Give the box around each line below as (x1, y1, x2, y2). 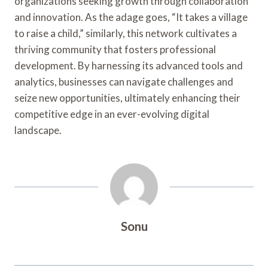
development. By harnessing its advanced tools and (14, 59, 243, 72)
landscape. (14, 123, 62, 136)
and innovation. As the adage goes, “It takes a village (14, 10, 248, 23)
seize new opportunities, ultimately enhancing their (14, 91, 240, 104)
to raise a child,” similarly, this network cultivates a (14, 26, 237, 39)
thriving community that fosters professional (14, 42, 216, 56)
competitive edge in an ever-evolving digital (14, 107, 209, 120)
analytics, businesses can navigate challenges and (14, 75, 233, 88)
